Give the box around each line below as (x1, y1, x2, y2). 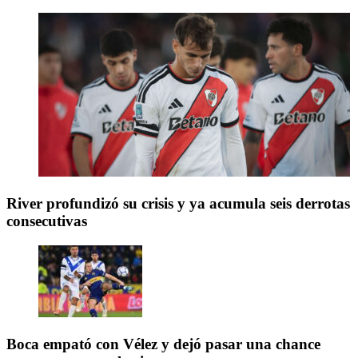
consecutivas (6, 213, 87, 230)
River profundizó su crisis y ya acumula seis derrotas (6, 195, 350, 213)
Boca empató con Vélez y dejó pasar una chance (6, 335, 320, 352)
